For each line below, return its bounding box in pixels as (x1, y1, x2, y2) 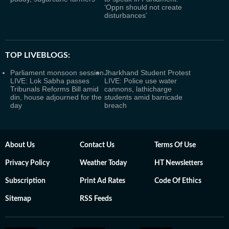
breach (104, 101, 127, 109)
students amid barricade (104, 93, 182, 101)
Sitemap (5, 195, 31, 202)
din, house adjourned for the (10, 93, 102, 101)
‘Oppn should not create (104, 3, 182, 11)
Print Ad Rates (80, 177, 125, 185)
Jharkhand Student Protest (104, 68, 191, 77)
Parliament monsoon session (10, 68, 104, 77)
